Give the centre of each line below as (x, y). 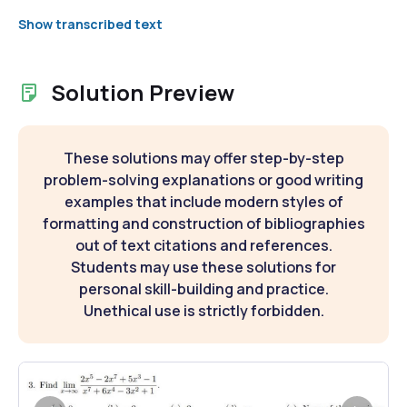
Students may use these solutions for (203, 267)
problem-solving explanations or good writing (203, 179)
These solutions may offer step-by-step (203, 158)
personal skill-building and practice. (203, 288)
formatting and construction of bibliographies (203, 223)
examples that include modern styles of (203, 201)
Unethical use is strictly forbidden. (203, 310)
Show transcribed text (90, 24)
